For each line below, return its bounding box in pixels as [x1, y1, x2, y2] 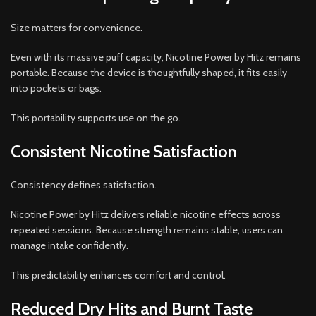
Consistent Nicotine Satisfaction [11, 140, 237, 162]
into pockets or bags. [11, 81, 102, 95]
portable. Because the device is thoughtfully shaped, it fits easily [11, 66, 287, 79]
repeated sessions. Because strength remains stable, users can [11, 223, 283, 236]
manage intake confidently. [11, 238, 128, 252]
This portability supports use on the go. [11, 111, 181, 124]
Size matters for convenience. [11, 20, 142, 34]
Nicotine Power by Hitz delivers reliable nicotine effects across [11, 207, 281, 221]
